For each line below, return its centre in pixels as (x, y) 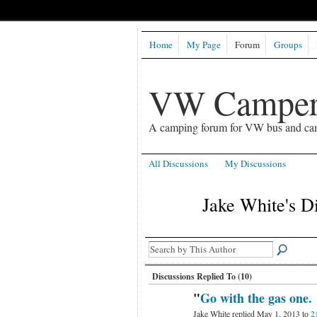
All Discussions (178, 163)
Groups (288, 45)
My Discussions (256, 163)
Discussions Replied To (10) (202, 277)
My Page (203, 45)
